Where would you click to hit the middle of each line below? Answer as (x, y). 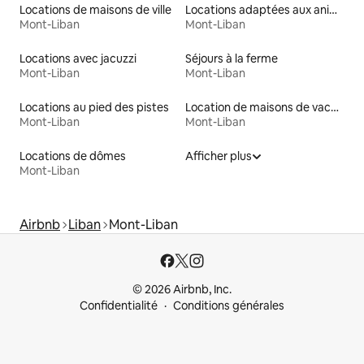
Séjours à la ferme (232, 59)
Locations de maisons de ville (95, 10)
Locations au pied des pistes (94, 108)
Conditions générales (229, 306)
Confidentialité (119, 306)
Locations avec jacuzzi (78, 59)
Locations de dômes (73, 156)
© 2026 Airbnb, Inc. (182, 290)
